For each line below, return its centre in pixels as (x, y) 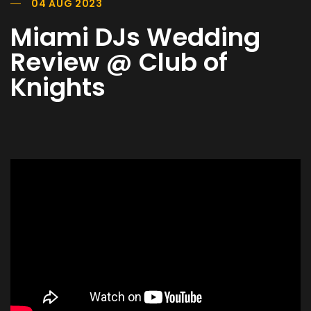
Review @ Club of (119, 62)
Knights (58, 87)
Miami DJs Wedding (135, 37)
